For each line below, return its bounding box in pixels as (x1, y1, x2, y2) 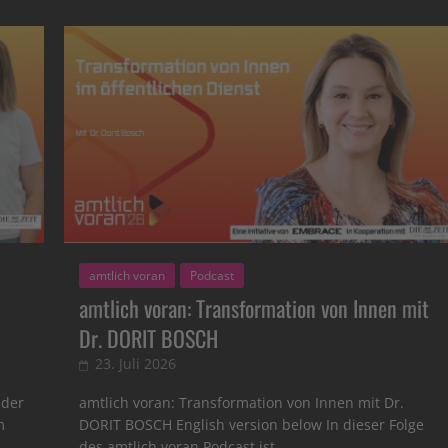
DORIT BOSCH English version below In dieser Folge (79, 414, 425, 434)
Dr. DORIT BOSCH (79, 321, 219, 354)
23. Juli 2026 (95, 353, 177, 373)
